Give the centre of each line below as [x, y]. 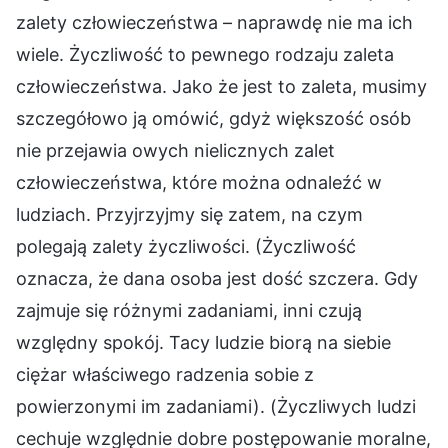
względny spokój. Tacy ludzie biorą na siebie [203, 342]
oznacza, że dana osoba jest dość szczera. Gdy [217, 278]
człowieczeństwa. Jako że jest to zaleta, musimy [221, 86]
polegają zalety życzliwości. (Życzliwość [186, 246]
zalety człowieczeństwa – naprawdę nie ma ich [214, 22]
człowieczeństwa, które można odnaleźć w [199, 182]
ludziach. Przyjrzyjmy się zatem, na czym [189, 214]
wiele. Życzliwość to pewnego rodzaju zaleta [205, 54]
